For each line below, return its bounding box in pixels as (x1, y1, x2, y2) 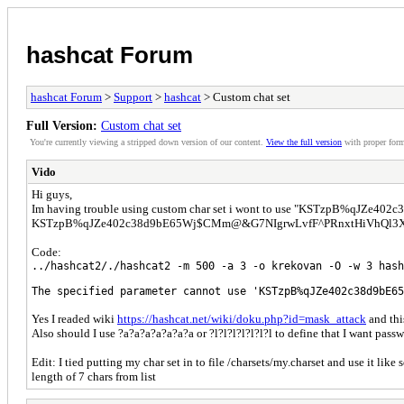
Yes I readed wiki (32, 311, 117, 326)
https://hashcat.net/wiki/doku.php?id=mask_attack (117, 311, 366, 326)
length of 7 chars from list (32, 369, 156, 383)
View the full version (266, 136, 342, 147)
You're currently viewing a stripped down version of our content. (30, 136, 266, 147)
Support (114, 89, 152, 104)
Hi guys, (32, 187, 72, 201)
